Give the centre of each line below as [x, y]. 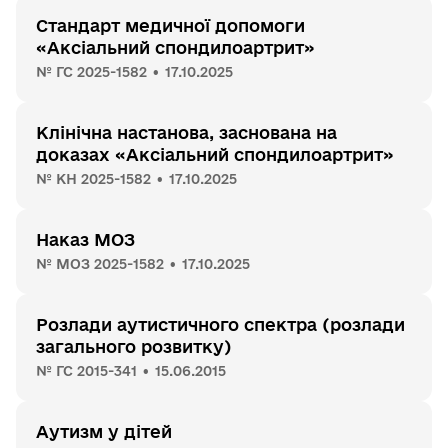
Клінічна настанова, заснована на [186, 132]
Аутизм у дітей [104, 431]
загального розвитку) [133, 346]
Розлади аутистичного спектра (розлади [220, 324]
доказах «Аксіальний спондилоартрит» [215, 154]
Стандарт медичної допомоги [170, 25]
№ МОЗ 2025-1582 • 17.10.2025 [143, 264]
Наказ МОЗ [85, 239]
